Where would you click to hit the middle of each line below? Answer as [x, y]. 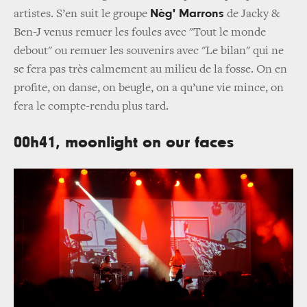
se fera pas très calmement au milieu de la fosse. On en [150, 70]
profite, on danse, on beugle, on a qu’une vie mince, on [149, 89]
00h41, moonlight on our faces [124, 143]
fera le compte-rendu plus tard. [91, 107]
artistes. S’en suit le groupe [82, 15]
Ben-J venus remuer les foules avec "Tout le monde [140, 33]
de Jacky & [252, 15]
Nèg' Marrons [187, 14]
